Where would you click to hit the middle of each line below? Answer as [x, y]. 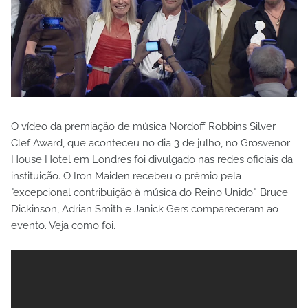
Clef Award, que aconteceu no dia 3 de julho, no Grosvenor [151, 143]
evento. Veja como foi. [63, 226]
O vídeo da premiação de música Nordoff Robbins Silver [143, 127]
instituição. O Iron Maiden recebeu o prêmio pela [126, 176]
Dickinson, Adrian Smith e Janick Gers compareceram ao [145, 209]
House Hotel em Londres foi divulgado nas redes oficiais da [152, 160]
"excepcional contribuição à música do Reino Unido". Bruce [150, 193]
